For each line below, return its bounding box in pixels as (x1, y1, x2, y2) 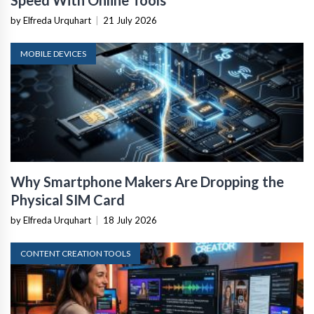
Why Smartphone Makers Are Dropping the (11, 173, 284, 190)
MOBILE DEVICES (20, 48, 86, 59)
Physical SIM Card (11, 191, 125, 208)
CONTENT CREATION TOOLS (20, 248, 130, 259)
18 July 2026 (103, 214, 157, 226)
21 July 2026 (103, 15, 157, 26)
